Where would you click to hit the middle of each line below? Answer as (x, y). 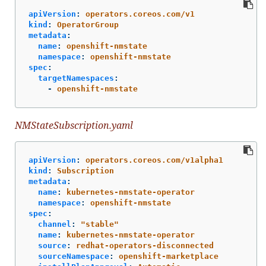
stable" (102, 224)
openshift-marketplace (169, 256)
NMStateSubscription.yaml (74, 126)
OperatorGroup (88, 25)
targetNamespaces (76, 78)
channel (55, 224)
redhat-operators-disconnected (145, 245)
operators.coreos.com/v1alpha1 (154, 160)
